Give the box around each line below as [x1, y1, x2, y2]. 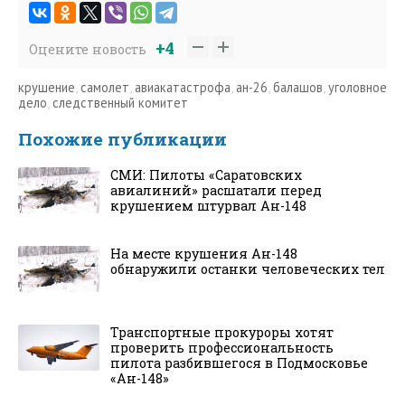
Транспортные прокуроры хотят [110, 324, 334, 342]
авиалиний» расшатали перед [110, 182, 322, 200]
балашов [273, 79, 323, 97]
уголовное [328, 79, 387, 97]
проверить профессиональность [110, 339, 334, 357]
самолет [80, 79, 129, 97]
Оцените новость [29, 41, 146, 59]
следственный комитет [52, 94, 188, 112]
